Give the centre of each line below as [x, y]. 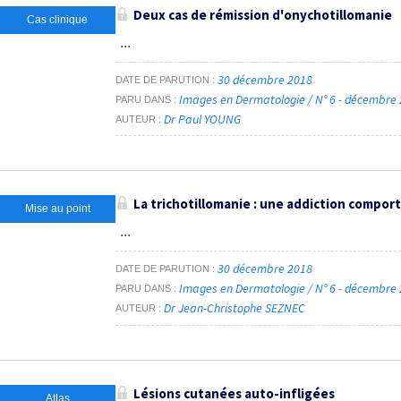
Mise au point [57, 209]
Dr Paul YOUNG [202, 119]
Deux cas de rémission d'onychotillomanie [263, 15]
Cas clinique [57, 20]
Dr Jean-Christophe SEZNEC [235, 308]
